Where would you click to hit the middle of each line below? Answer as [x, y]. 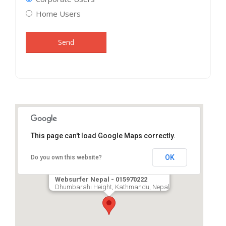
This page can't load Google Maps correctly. [103, 136]
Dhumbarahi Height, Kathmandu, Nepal [112, 187]
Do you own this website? [66, 158]
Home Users [58, 14]
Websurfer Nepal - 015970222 [101, 180]
